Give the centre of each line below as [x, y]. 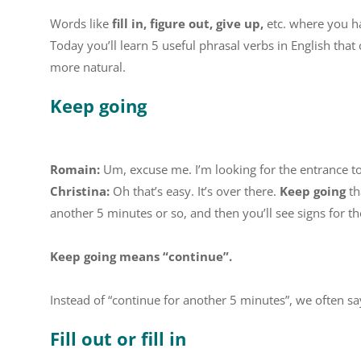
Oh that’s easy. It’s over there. [195, 191]
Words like [79, 23]
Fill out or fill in [118, 338]
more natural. [88, 67]
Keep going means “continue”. [141, 256]
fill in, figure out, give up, [188, 23]
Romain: [75, 169]
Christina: [80, 191]
